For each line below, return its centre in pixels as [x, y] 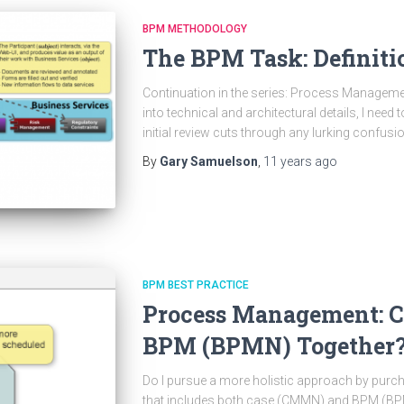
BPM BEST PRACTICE [195, 285]
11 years [287, 161]
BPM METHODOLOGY [194, 29]
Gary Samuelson [208, 161]
